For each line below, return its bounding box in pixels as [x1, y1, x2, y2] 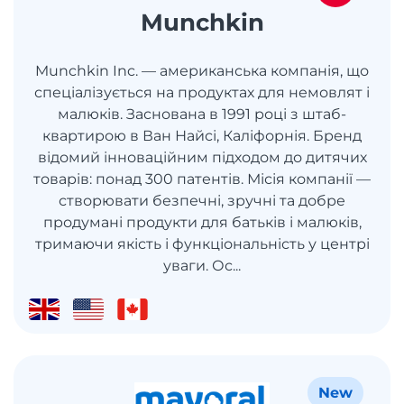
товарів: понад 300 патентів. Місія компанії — [33, 170, 371, 188]
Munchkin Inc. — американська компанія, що [35, 61, 369, 79]
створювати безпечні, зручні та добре [59, 191, 345, 209]
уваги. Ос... [163, 256, 241, 274]
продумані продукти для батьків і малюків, [42, 213, 362, 231]
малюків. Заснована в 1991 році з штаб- [58, 105, 346, 123]
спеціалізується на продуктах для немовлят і [34, 83, 370, 101]
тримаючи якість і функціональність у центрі [34, 234, 370, 252]
